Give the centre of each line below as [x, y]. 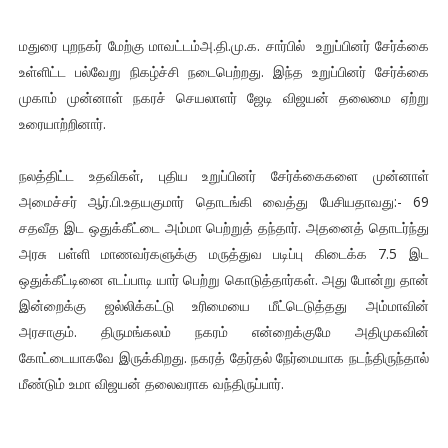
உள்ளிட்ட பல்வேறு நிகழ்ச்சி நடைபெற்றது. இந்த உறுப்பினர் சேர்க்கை [224, 72]
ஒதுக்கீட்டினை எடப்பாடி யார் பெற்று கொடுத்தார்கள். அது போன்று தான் [224, 280]
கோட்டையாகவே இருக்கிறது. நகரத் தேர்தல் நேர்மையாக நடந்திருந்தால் [224, 358]
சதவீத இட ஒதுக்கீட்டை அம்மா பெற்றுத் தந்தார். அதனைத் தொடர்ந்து [224, 228]
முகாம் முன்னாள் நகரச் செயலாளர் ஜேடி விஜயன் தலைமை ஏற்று [224, 98]
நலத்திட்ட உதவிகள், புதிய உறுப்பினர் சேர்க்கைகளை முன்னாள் [224, 176]
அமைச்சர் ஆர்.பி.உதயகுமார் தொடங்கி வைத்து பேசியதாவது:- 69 [224, 202]
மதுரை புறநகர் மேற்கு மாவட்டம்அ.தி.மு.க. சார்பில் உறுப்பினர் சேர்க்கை [224, 46]
